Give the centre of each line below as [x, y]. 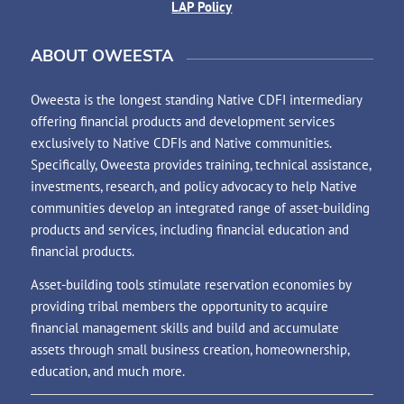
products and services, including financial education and [189, 230]
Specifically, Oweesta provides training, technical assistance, [200, 165]
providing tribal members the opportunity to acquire [179, 306]
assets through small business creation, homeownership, [189, 349]
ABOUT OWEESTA [101, 55]
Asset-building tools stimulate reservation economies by [190, 285]
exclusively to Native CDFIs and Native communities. [180, 143]
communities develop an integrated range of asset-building [200, 208]
